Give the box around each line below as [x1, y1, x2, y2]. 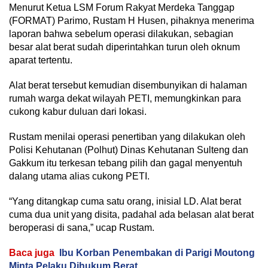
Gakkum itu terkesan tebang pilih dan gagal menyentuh [9, 158, 242, 169]
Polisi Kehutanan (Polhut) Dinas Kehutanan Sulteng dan [9, 145, 248, 156]
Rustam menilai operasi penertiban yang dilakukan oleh [9, 132, 245, 142]
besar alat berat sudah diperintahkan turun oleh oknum [9, 42, 240, 53]
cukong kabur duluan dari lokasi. [9, 106, 147, 117]
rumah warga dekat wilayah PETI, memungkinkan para [9, 93, 241, 104]
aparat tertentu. [9, 55, 72, 66]
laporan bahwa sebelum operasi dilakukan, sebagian [9, 29, 233, 39]
